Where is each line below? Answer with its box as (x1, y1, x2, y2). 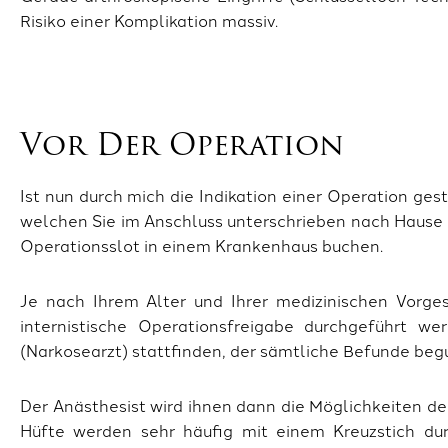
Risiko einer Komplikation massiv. (20, 8, 278, 31)
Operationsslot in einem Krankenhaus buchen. (20, 233, 383, 256)
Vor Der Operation (20, 131, 344, 163)
